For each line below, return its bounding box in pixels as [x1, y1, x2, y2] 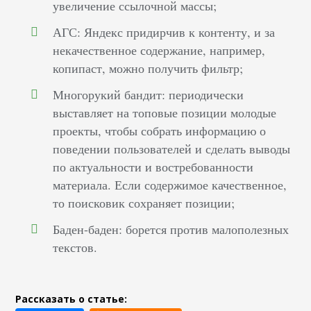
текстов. [53, 239, 98, 256]
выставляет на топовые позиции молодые [53, 104, 277, 121]
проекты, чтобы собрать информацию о [53, 122, 267, 140]
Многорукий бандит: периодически [53, 86, 244, 103]
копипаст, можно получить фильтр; [53, 60, 244, 77]
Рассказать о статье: [15, 292, 128, 306]
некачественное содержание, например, [53, 42, 266, 59]
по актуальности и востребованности [53, 158, 254, 176]
